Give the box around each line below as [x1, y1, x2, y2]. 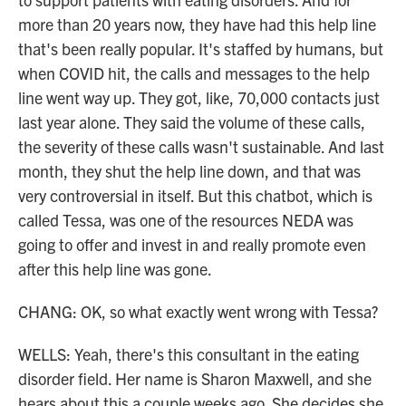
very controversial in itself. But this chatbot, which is [18, 185, 372, 206]
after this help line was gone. [18, 258, 212, 279]
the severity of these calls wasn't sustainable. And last [18, 136, 384, 157]
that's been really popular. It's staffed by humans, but [18, 38, 383, 59]
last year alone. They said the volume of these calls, [18, 111, 365, 132]
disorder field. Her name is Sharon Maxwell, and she [18, 368, 372, 389]
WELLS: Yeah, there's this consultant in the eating [18, 343, 359, 364]
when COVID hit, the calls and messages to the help [18, 63, 370, 83]
